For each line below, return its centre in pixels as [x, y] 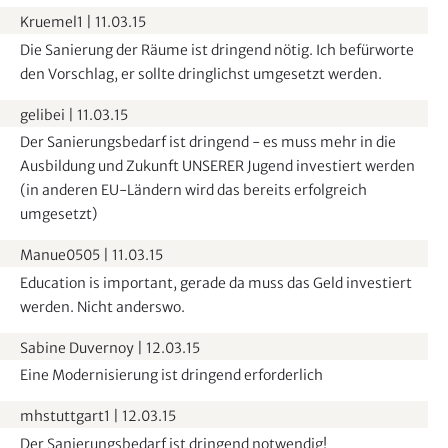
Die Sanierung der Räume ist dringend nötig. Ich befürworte [217, 49]
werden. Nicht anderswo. [102, 306]
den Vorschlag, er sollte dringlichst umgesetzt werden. [201, 73]
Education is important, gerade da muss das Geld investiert [216, 282]
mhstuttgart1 [65, 416]
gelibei [42, 114]
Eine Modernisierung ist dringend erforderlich [171, 375]
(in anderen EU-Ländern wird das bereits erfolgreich [193, 190]
